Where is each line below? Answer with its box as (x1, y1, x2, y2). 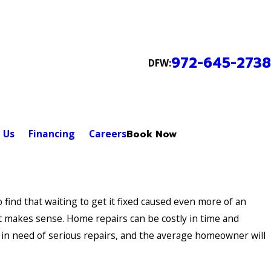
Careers (88, 127, 126, 141)
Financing (28, 127, 75, 141)
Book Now (126, 127, 177, 142)
